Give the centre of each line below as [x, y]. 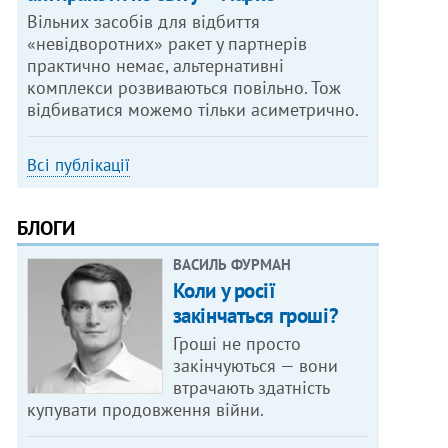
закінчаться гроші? [255, 316]
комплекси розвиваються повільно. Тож [184, 88]
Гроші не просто [236, 344]
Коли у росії [224, 291]
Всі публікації [79, 165]
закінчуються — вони [255, 366]
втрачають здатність [251, 388]
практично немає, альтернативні [156, 66]
